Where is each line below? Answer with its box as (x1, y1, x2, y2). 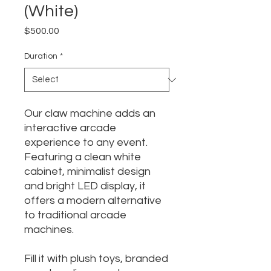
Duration (24, 52, 57, 61)
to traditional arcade (24, 209, 126, 221)
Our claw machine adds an (24, 108, 155, 120)
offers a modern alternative (24, 195, 162, 207)
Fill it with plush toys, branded (24, 253, 168, 265)
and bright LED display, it (24, 180, 146, 192)
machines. (24, 224, 74, 236)
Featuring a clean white (24, 151, 141, 163)
